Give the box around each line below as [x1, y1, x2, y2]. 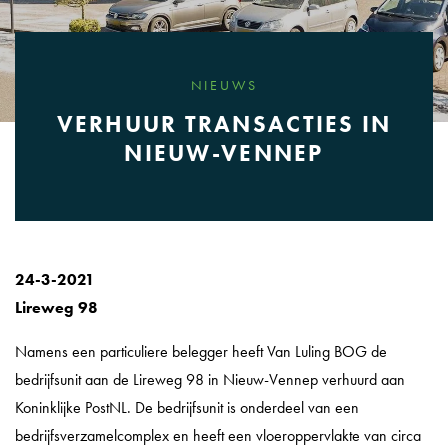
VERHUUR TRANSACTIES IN [56, 110, 392, 138]
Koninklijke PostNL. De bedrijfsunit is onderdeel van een [15, 397, 359, 417]
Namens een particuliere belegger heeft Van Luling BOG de [15, 341, 387, 361]
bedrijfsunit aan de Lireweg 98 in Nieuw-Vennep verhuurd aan [15, 369, 405, 389]
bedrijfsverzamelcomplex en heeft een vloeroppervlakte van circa [15, 425, 421, 445]
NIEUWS [190, 77, 258, 94]
